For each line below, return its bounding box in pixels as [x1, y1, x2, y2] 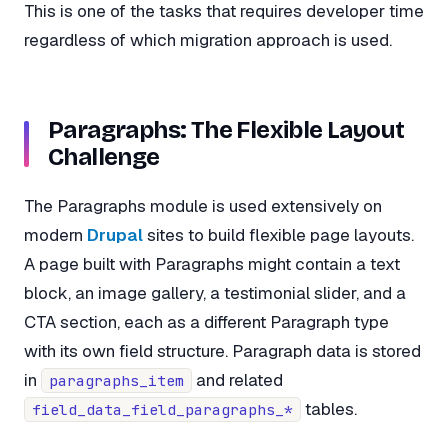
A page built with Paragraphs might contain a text [24, 252, 400, 275]
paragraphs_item [49, 370, 184, 390]
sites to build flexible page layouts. [143, 223, 414, 246]
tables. [301, 397, 357, 420]
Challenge [48, 143, 160, 172]
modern [24, 223, 87, 246]
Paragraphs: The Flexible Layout [48, 116, 405, 145]
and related [192, 368, 283, 391]
